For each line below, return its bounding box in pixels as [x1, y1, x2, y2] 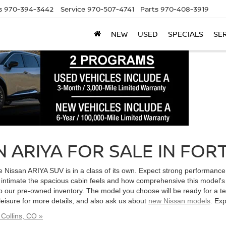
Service [61, 4, 85, 14]
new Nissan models [148, 197, 210, 205]
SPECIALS [168, 29, 203, 40]
